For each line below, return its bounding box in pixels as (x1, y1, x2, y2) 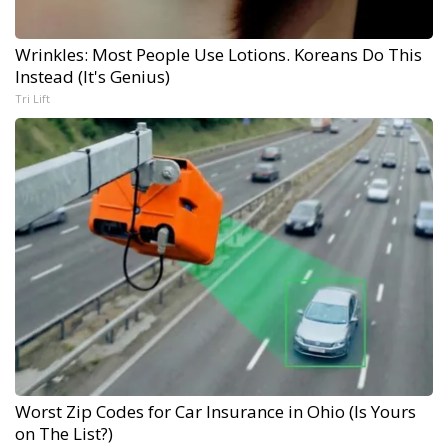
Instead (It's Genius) (15, 64, 170, 88)
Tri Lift (15, 90, 50, 106)
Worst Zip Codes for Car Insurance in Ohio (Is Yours (15, 399, 416, 423)
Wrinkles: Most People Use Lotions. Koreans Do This (15, 42, 422, 66)
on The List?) (15, 421, 113, 445)
